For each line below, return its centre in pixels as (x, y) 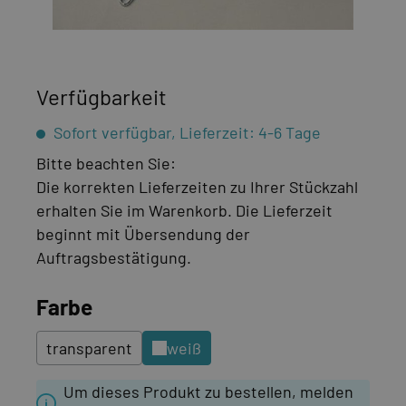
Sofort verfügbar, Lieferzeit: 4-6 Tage (185, 132)
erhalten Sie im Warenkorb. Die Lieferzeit (184, 210)
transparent (89, 348)
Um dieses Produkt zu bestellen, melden (208, 391)
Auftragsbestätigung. (114, 257)
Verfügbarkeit (101, 97)
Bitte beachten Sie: (106, 163)
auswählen (145, 306)
